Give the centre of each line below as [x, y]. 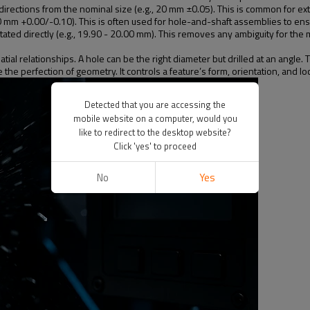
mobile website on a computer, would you [155, 118]
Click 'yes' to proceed [155, 146]
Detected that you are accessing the [155, 104]
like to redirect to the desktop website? [155, 132]
